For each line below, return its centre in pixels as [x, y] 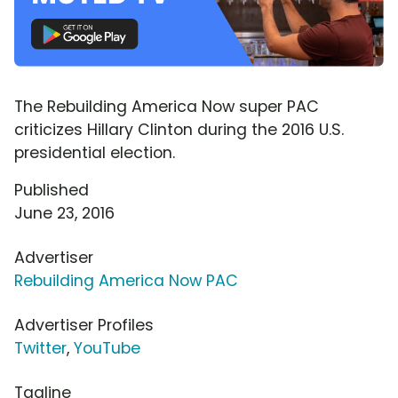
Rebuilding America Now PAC [126, 280]
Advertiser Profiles [84, 325]
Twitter [40, 348]
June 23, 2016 [64, 213]
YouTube [107, 348]
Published [52, 190]
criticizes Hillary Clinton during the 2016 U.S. [179, 129]
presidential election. [95, 152]
